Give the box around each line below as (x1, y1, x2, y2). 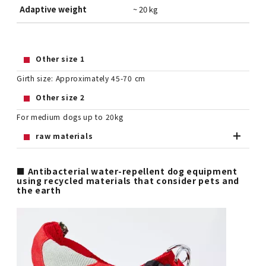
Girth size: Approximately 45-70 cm (17, 72, 145, 83)
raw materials (36, 130, 93, 141)
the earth (17, 184, 61, 197)
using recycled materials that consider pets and (17, 175, 240, 187)
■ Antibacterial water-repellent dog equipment (17, 165, 237, 178)
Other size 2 (36, 91, 85, 102)
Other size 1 (36, 53, 85, 64)
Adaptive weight (20, 3, 87, 15)
